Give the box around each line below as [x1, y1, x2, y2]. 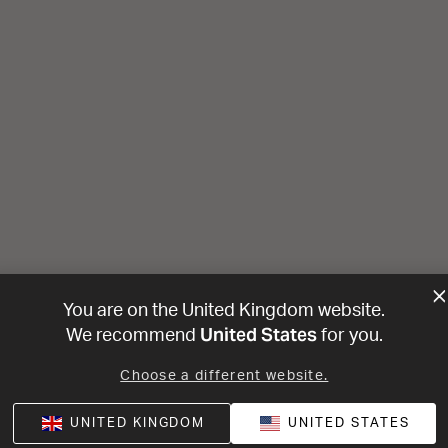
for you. [316, 327, 383, 345]
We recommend [65, 327, 200, 345]
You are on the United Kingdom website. [62, 302, 385, 320]
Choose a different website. [119, 369, 329, 383]
